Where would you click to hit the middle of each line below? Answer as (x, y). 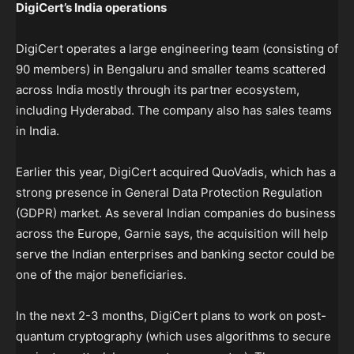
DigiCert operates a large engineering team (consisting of (177, 49)
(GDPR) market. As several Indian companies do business (176, 213)
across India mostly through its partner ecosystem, (158, 90)
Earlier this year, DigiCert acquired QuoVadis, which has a (176, 172)
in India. (38, 131)
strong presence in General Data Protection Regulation (169, 192)
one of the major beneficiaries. (101, 275)
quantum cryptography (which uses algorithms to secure (173, 336)
